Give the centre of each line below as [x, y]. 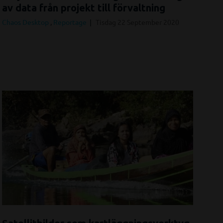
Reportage [71, 22]
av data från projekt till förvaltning [84, 8]
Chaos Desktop [26, 22]
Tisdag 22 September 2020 [137, 22]
